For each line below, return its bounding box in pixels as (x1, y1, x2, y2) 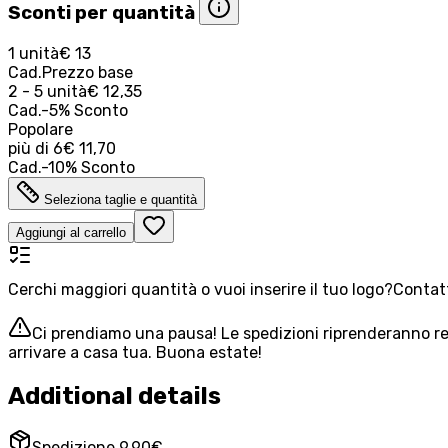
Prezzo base (42, 62, 133, 82)
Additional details (8, 381, 221, 410)
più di (8, 138, 49, 158)
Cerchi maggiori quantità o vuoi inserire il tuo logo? (8, 279, 393, 299)
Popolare (8, 119, 73, 139)
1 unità (8, 43, 59, 63)
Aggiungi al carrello (16, 224, 126, 240)
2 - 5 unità (8, 81, 87, 101)
